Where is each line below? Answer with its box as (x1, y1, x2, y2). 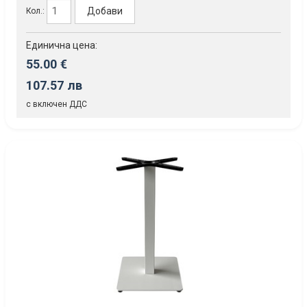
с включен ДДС (26, 99, 87, 109)
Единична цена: (26, 39, 97, 51)
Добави (87, 5, 123, 17)
